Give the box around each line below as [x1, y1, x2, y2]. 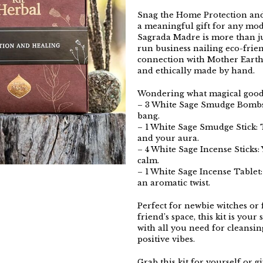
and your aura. [137, 133, 199, 143]
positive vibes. [137, 234, 195, 244]
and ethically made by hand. [137, 66, 255, 76]
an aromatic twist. [137, 178, 210, 188]
